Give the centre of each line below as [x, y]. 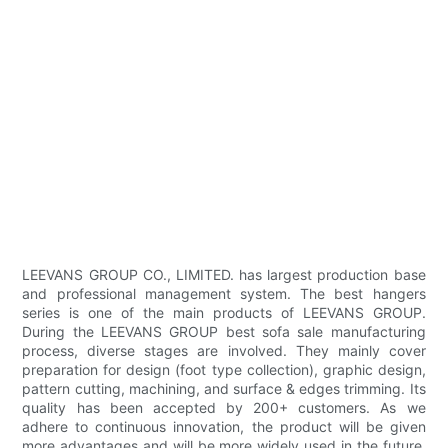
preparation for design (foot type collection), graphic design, [224, 370]
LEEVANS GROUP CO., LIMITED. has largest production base [224, 275]
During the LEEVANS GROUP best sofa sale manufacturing [224, 332]
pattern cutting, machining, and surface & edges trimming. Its [224, 389]
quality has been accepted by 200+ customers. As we [224, 408]
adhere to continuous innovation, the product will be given [224, 427]
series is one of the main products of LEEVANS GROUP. [224, 313]
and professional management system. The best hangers [224, 294]
